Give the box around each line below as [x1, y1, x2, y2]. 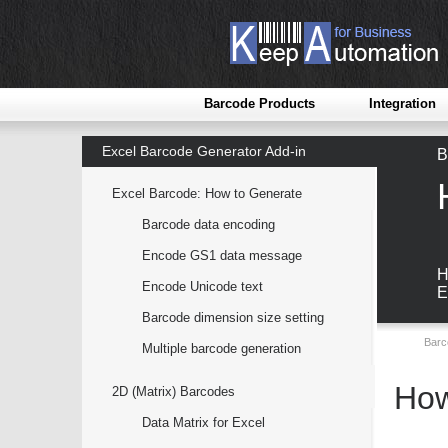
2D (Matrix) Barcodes [112, 384, 235, 399]
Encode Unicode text [142, 279, 263, 294]
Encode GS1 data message [142, 248, 302, 263]
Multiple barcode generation [142, 341, 301, 356]
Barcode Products [204, 96, 315, 111]
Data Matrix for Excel [142, 415, 265, 430]
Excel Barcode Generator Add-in [102, 143, 306, 159]
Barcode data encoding [142, 217, 275, 232]
